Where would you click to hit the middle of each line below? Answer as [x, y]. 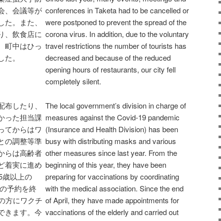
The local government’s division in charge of [116, 105]
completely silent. [73, 81]
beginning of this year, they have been [106, 164]
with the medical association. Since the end [114, 188]
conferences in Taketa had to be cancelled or [117, 10]
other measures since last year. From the [111, 152]
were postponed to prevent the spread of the [116, 22]
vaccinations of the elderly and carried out [112, 212]
